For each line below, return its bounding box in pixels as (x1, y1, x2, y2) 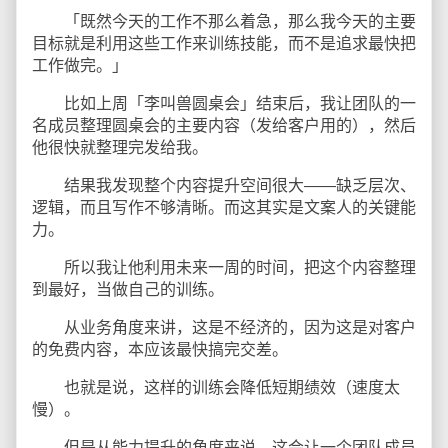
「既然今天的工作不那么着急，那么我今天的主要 (32, 13, 416, 30)
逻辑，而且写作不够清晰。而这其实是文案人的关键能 (32, 199, 416, 216)
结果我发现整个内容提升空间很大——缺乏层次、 (32, 177, 416, 194)
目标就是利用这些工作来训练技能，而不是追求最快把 (32, 35, 416, 52)
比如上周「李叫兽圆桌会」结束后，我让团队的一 (32, 95, 416, 112)
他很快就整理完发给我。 (32, 139, 208, 156)
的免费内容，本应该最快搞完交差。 (32, 341, 288, 358)
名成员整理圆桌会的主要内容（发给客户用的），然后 (32, 117, 416, 134)
